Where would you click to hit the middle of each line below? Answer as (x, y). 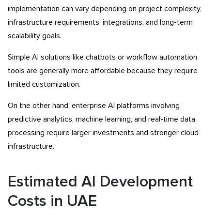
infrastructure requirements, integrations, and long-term (100, 22)
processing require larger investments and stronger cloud (103, 132)
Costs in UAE (52, 201)
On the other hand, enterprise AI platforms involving (94, 105)
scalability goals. (35, 36)
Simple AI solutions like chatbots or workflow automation (102, 57)
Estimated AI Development (100, 182)
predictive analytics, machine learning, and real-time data (101, 119)
